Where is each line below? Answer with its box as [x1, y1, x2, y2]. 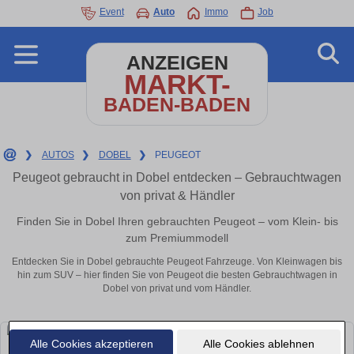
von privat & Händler [119, 189, 235, 202]
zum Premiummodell [126, 231, 228, 244]
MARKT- [123, 69, 231, 100]
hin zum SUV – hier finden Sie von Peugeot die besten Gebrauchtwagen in [17, 269, 337, 281]
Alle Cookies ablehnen [202, 337, 314, 350]
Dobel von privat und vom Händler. [103, 283, 251, 295]
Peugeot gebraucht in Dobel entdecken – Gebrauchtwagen [13, 171, 341, 184]
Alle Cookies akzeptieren [29, 337, 153, 350]
